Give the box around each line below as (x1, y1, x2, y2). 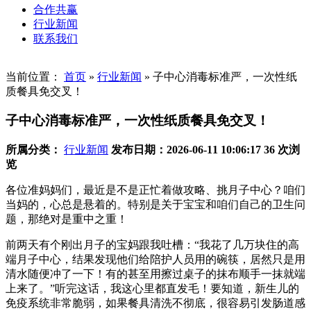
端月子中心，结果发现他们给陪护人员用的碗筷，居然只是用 (6, 253, 305, 266)
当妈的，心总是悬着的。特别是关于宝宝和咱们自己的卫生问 (6, 199, 305, 211)
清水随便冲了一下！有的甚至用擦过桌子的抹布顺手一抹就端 (6, 268, 305, 280)
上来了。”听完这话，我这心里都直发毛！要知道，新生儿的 (6, 283, 299, 295)
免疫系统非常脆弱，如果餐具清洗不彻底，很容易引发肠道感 (6, 297, 305, 310)
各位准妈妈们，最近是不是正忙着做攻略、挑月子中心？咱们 (6, 184, 305, 196)
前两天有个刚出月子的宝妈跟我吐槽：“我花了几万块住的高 (6, 239, 299, 251)
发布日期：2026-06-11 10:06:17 (111, 144, 261, 156)
